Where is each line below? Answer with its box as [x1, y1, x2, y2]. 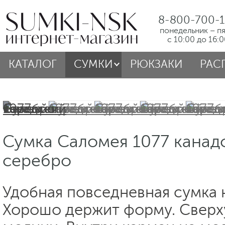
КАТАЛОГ [9, 58, 57, 70]
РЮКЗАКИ [130, 58, 183, 70]
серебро [3, 151, 71, 170]
